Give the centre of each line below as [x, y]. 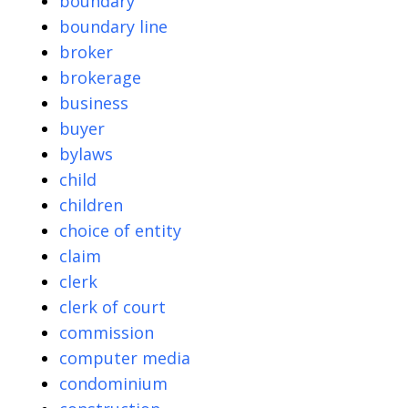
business [94, 103]
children [91, 205]
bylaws [86, 154]
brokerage [100, 78]
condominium [113, 384]
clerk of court [112, 307]
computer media [125, 358]
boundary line [113, 27]
